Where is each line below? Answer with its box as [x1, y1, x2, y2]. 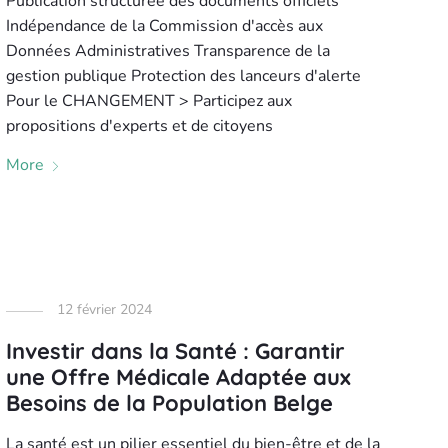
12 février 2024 [56, 300, 152, 319]
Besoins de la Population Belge [5, 389, 333, 417]
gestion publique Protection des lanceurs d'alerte [5, 65, 361, 87]
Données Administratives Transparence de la [5, 40, 330, 62]
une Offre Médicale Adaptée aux [5, 363, 351, 391]
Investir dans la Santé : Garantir [5, 337, 345, 365]
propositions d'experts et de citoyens [5, 115, 273, 137]
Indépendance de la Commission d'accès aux [5, 15, 323, 37]
